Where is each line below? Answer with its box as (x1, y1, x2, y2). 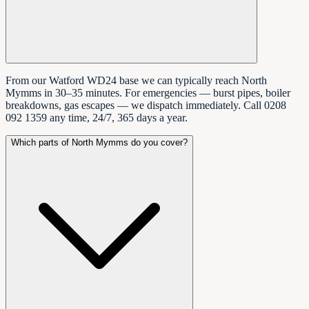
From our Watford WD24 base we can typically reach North (6, 74, 267, 87)
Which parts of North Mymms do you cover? (11, 137, 188, 148)
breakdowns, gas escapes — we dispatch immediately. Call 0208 (6, 99, 286, 112)
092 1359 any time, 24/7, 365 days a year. (6, 112, 188, 124)
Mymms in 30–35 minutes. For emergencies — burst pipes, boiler (6, 87, 290, 99)
